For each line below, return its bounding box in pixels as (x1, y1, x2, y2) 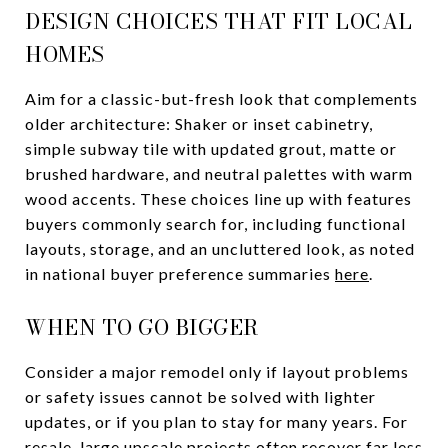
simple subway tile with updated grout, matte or (25, 138, 397, 158)
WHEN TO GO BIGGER (25, 310, 259, 343)
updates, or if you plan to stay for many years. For (25, 411, 408, 431)
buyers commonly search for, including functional (25, 213, 406, 233)
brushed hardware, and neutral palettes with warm (25, 163, 413, 183)
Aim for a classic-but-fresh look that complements (25, 88, 418, 108)
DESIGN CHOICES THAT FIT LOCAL (25, 4, 413, 37)
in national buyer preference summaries (25, 263, 335, 283)
